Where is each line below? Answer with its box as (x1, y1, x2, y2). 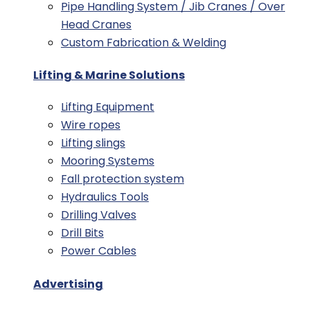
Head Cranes (61, 17, 131, 33)
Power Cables (61, 243, 136, 259)
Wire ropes (61, 117, 120, 134)
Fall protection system (61, 171, 184, 188)
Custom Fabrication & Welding (61, 35, 226, 51)
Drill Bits (61, 225, 104, 241)
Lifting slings (61, 135, 125, 152)
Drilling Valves (61, 207, 136, 224)
